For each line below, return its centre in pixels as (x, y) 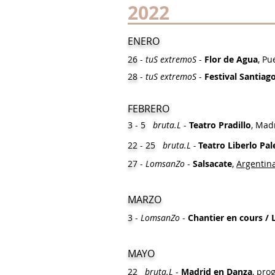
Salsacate (212, 164)
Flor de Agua (231, 59)
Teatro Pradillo (220, 125)
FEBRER (145, 109)
